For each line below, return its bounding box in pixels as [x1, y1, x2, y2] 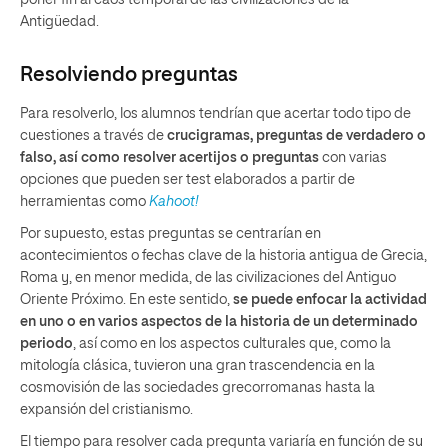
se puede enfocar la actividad [233, 293, 427, 307]
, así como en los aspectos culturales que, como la [73, 337, 391, 351]
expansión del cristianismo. [20, 403, 193, 417]
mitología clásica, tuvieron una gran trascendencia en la [20, 359, 375, 373]
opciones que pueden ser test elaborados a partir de [20, 173, 355, 187]
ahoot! [158, 195, 198, 209]
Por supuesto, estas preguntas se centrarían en [20, 227, 321, 241]
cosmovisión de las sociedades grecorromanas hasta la [20, 381, 375, 395]
